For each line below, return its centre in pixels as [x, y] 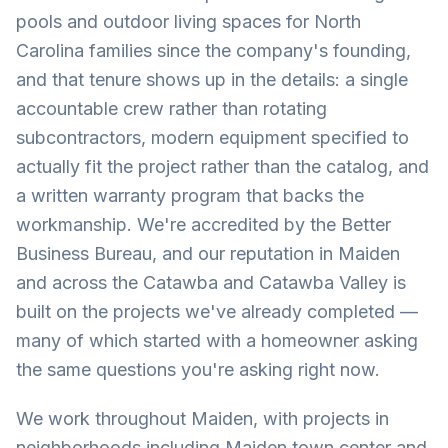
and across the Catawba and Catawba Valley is [211, 282]
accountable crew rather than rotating [171, 108]
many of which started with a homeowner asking [217, 340]
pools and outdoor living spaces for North [188, 21]
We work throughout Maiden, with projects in [202, 418]
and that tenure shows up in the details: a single [212, 79]
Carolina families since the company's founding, [213, 50]
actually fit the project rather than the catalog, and [222, 166]
